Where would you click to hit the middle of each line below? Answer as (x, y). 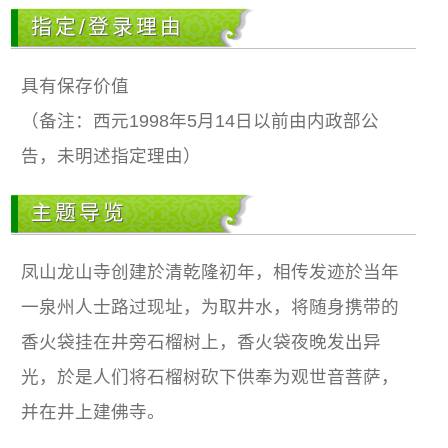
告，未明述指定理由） (111, 155)
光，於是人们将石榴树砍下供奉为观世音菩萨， (210, 376)
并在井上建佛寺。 (93, 411)
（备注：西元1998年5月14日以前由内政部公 (200, 120)
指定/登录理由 (108, 26)
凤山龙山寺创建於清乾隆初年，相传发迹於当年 (210, 271)
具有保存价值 (75, 85)
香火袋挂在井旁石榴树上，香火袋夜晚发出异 (201, 341)
